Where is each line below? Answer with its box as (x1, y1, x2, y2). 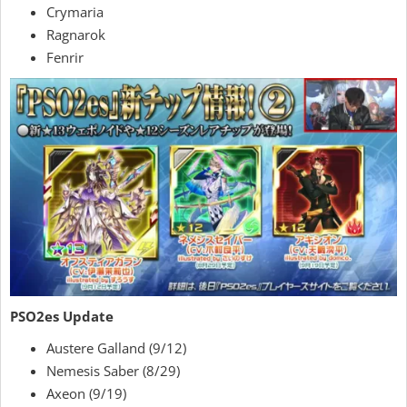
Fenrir (46, 48, 84, 67)
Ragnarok (46, 25, 105, 45)
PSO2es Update (10, 307, 114, 326)
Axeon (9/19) (46, 384, 126, 403)
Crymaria (46, 3, 104, 22)
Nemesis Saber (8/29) (46, 362, 180, 381)
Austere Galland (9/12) (46, 339, 186, 358)
